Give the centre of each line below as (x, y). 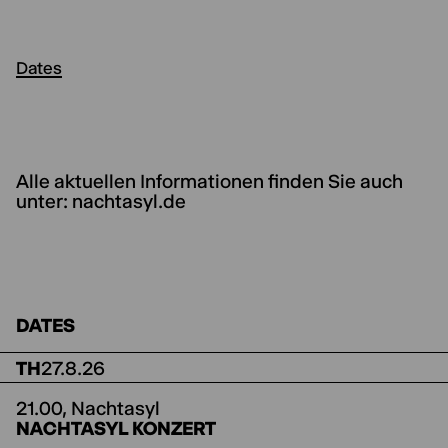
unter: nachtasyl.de (101, 201)
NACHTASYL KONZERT (116, 428)
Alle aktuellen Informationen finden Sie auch (209, 181)
